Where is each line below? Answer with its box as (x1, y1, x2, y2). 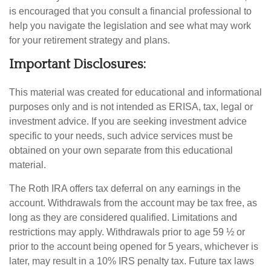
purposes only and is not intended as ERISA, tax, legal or (9, 102, 253, 113)
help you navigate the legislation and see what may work (9, 21, 251, 31)
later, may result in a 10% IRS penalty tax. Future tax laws (9, 256, 254, 267)
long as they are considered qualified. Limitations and (9, 212, 237, 223)
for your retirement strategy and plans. (9, 35, 170, 46)
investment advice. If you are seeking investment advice (9, 116, 247, 127)
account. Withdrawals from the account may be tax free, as (9, 198, 257, 209)
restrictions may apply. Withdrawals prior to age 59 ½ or (9, 227, 245, 238)
